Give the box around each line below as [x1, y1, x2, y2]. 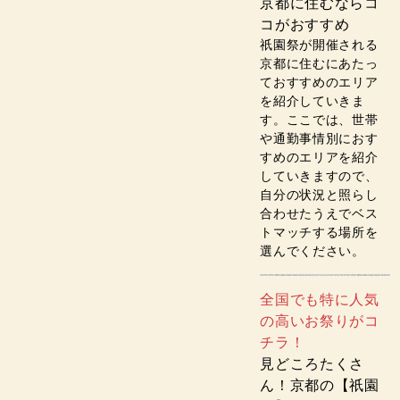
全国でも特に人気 [260, 292, 379, 307]
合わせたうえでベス [260, 207, 379, 221]
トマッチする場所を [260, 226, 379, 239]
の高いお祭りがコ [260, 313, 379, 329]
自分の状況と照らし [260, 188, 379, 202]
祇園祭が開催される [260, 38, 379, 52]
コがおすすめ [260, 17, 350, 32]
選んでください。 [260, 245, 365, 258]
